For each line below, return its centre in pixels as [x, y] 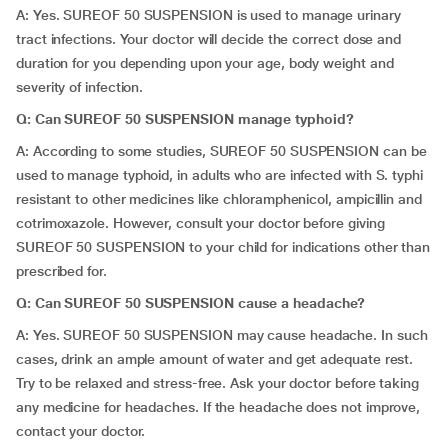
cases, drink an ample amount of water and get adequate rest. [215, 359]
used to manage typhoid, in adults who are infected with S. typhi [219, 175]
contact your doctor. [81, 431]
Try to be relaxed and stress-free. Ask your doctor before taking [217, 383]
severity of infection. [80, 87]
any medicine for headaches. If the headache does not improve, [218, 407]
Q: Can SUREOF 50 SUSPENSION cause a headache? [191, 303]
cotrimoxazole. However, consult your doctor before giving [200, 223]
